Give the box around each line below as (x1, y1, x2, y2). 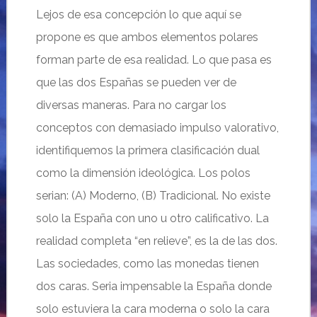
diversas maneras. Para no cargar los (35, 98, 226, 112)
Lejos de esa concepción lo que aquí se (35, 8, 241, 21)
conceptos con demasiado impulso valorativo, (35, 121, 279, 134)
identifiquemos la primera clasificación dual (35, 144, 260, 157)
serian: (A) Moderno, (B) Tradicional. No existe (35, 189, 270, 202)
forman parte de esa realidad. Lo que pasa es (35, 53, 272, 67)
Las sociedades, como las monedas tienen (35, 257, 259, 270)
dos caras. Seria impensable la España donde (35, 279, 272, 293)
